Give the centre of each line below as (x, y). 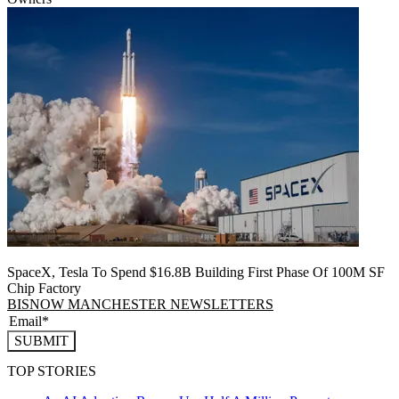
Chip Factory (44, 288)
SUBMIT (41, 340)
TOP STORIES (52, 371)
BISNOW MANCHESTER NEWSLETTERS (140, 304)
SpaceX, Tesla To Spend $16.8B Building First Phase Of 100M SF (196, 272)
